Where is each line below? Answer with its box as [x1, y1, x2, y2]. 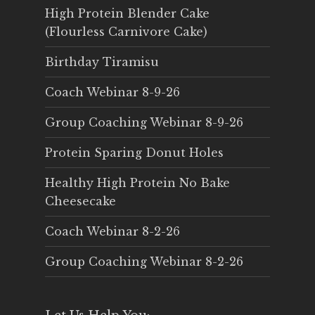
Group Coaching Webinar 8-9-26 [45, 115, 243, 130]
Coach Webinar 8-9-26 [45, 85, 180, 100]
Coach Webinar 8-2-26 [45, 224, 180, 239]
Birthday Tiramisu [45, 55, 159, 70]
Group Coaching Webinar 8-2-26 [45, 255, 243, 269]
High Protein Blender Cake [45, 6, 210, 21]
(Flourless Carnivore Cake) [45, 25, 207, 39]
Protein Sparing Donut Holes [45, 146, 224, 160]
